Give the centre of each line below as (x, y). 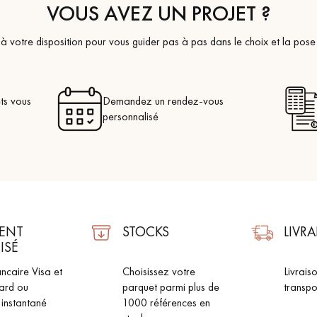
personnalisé (130, 116)
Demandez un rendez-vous (163, 101)
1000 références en (166, 302)
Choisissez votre (159, 271)
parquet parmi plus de (171, 287)
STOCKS (146, 231)
